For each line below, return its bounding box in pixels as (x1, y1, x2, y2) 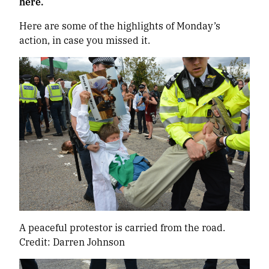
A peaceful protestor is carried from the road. (19, 220, 225, 235)
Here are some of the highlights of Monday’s (19, 19, 220, 33)
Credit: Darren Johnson (19, 235, 125, 249)
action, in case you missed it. (19, 33, 150, 47)
